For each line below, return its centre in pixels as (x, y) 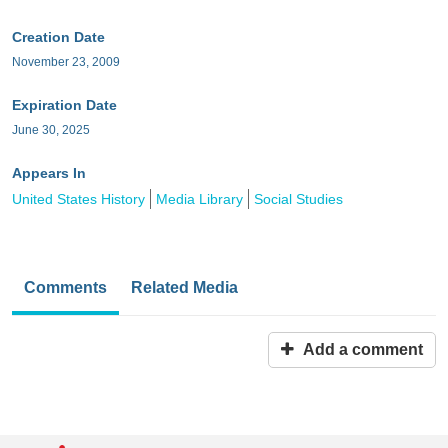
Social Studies (298, 198)
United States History (78, 198)
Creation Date (58, 36)
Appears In (49, 172)
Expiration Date (64, 104)
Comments (65, 287)
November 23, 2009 (66, 61)
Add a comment (361, 349)
